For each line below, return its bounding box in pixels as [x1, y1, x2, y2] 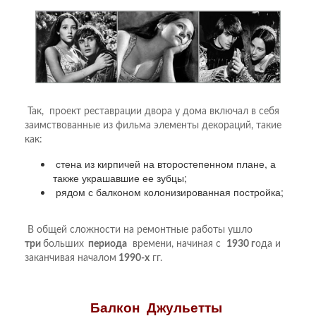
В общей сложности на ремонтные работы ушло [25, 224, 253, 235]
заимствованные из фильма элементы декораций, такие [25, 120, 281, 130]
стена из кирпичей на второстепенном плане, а [53, 156, 276, 171]
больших [43, 238, 84, 249]
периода [84, 238, 127, 249]
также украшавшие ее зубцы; [53, 170, 187, 185]
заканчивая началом [25, 253, 116, 263]
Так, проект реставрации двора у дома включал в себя [25, 106, 279, 116]
